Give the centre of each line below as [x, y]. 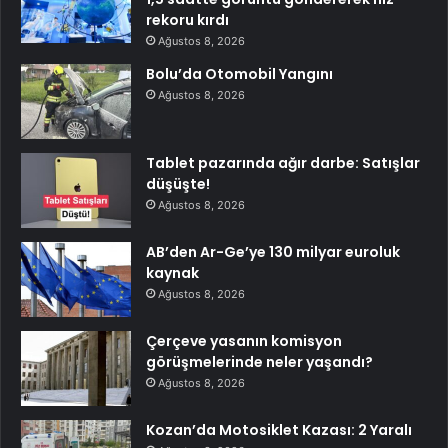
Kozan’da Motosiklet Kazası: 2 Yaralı [279, 430]
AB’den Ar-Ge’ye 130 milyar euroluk [273, 252]
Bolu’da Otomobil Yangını [239, 74]
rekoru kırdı [187, 20]
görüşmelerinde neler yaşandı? [259, 362]
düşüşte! [178, 184]
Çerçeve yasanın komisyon [244, 341]
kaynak [172, 273]
